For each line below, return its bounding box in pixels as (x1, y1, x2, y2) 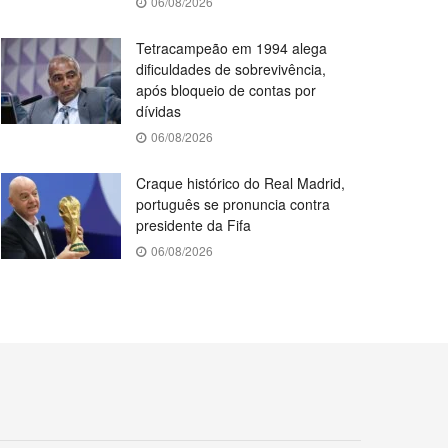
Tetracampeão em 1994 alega (136, 38, 327, 58)
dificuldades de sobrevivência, (136, 59, 326, 79)
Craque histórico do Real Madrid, (136, 173, 345, 193)
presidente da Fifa (136, 215, 251, 235)
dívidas (136, 101, 181, 121)
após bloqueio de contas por (136, 80, 316, 100)
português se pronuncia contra (136, 194, 330, 214)
